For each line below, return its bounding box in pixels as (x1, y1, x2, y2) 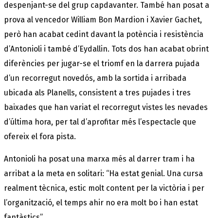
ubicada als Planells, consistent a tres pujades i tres (4, 88, 191, 97)
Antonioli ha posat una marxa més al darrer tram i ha (4, 154, 195, 163)
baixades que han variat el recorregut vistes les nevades (4, 102, 208, 112)
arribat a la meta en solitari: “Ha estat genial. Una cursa (4, 168, 203, 178)
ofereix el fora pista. (4, 131, 76, 141)
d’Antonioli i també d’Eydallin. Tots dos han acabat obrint (4, 44, 209, 54)
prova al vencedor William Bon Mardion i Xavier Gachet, (4, 15, 202, 24)
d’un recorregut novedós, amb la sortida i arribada (4, 73, 186, 83)
